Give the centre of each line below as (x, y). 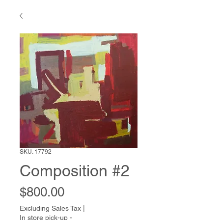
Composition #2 (75, 171)
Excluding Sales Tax (50, 208)
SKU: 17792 (36, 152)
